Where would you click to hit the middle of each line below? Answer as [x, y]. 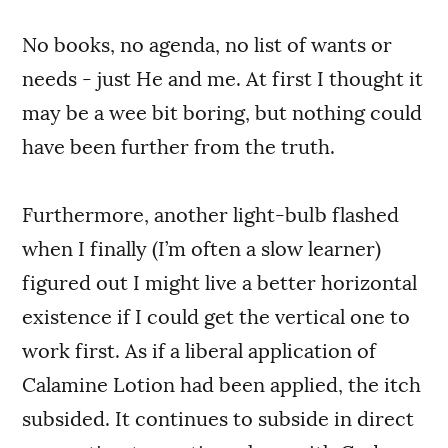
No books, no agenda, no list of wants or [207, 44]
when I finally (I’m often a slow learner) [202, 248]
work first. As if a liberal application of [199, 350]
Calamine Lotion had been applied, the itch [222, 384]
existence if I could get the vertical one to [216, 316]
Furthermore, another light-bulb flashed [211, 214]
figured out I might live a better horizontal [220, 282]
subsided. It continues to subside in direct [218, 418]
